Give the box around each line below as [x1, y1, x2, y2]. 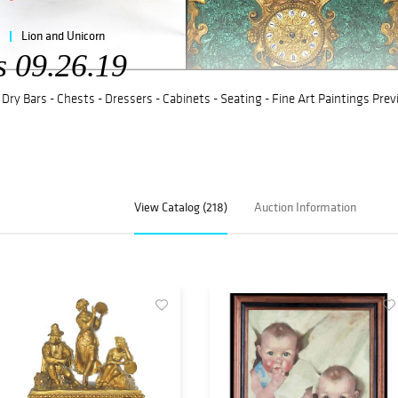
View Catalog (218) [133, 199, 227, 216]
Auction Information [253, 199, 356, 216]
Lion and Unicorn [21, 27, 105, 44]
